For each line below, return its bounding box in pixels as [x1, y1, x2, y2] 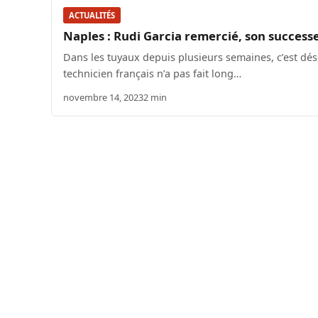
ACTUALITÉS [69, 9, 115, 21]
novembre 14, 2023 [63, 90, 143, 104]
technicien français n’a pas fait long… [63, 66, 241, 80]
